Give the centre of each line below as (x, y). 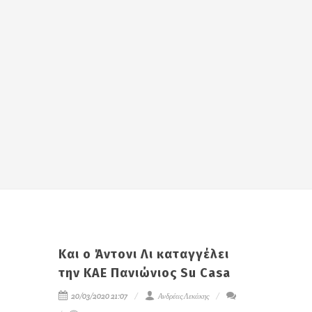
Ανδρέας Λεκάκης (183, 296)
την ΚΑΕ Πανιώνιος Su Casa (145, 273)
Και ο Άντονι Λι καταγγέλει (144, 254)
